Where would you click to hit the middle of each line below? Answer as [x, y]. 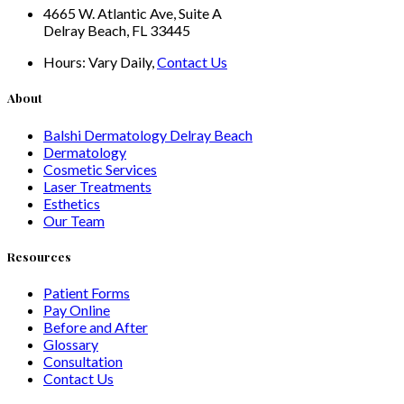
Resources [39, 256]
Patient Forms [87, 292]
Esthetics [72, 203]
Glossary [71, 344]
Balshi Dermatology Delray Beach [148, 134]
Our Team [74, 220]
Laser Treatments [97, 186]
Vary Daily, [123, 62]
